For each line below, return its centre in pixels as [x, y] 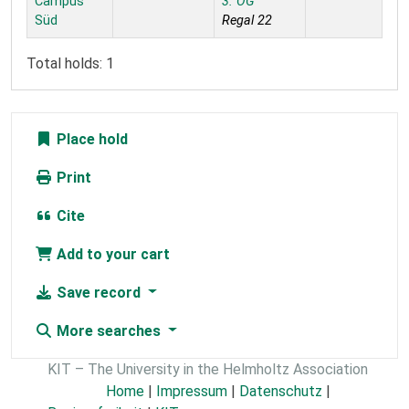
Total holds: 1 [70, 63]
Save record [99, 292]
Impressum [192, 391]
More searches [109, 330]
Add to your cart [111, 254]
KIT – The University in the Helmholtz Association [208, 369]
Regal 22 [247, 20]
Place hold [90, 139]
